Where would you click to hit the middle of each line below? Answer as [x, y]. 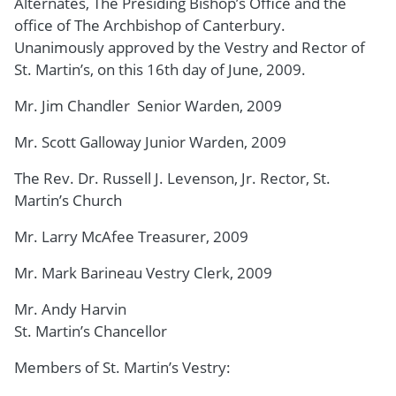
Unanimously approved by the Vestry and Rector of [190, 47]
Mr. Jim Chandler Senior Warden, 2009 [148, 105]
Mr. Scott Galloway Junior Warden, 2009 [152, 141]
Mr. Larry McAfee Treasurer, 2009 [133, 236]
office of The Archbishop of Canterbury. [150, 25]
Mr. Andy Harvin [70, 308]
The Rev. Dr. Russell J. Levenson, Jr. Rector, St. [172, 178]
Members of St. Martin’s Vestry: [124, 367]
